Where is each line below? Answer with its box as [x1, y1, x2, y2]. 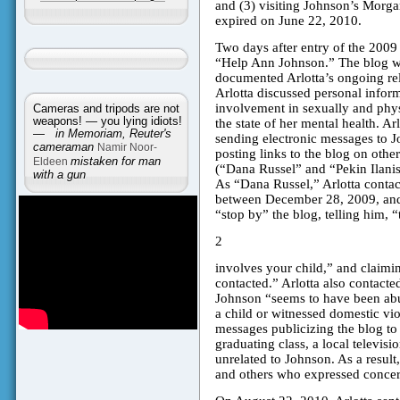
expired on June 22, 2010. [214, 13, 362, 29]
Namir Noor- [96, 140, 157, 154]
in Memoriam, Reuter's [54, 127, 171, 140]
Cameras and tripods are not [32, 102, 179, 115]
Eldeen [32, 154, 71, 168]
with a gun [32, 168, 86, 181]
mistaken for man [70, 154, 161, 168]
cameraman [32, 140, 97, 154]
